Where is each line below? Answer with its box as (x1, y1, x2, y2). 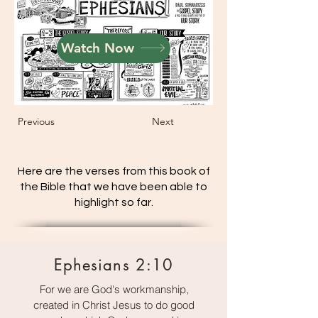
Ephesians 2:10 (53, 254, 174, 275)
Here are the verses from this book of (17, 165, 210, 177)
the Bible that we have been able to (20, 180, 207, 192)
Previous (18, 114, 55, 128)
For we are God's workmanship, (39, 282, 189, 296)
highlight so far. (74, 196, 153, 208)
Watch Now (61, 40, 134, 57)
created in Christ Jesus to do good (33, 297, 194, 312)
